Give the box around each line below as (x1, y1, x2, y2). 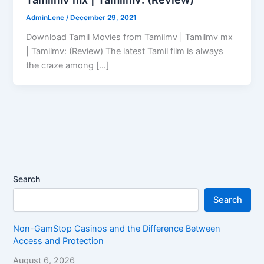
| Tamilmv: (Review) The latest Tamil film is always (26, 45, 224, 57)
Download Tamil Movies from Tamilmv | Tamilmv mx (26, 31, 233, 42)
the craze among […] (26, 60, 110, 71)
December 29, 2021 (70, 13, 137, 22)
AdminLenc (26, 13, 65, 22)
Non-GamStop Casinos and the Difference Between (13, 223, 221, 234)
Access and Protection (13, 235, 104, 246)
